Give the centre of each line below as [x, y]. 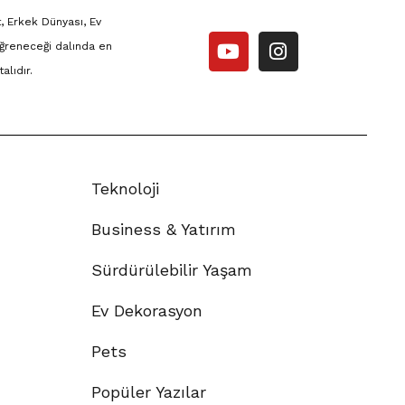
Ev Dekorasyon [147, 310]
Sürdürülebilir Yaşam [172, 269]
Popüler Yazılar [149, 391]
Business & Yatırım [164, 229]
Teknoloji [125, 188]
